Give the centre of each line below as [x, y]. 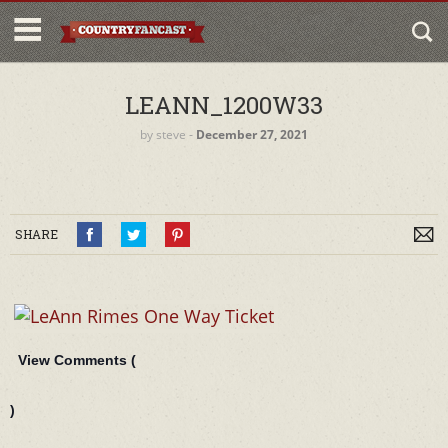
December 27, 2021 [252, 134]
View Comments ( [77, 360]
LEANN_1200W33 [224, 105]
